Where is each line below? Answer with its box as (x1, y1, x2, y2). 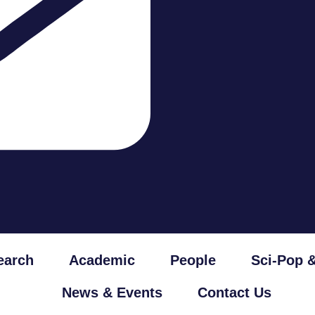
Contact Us (197, 285, 271, 300)
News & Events (61, 285, 162, 300)
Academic (69, 252, 135, 268)
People (170, 252, 216, 268)
